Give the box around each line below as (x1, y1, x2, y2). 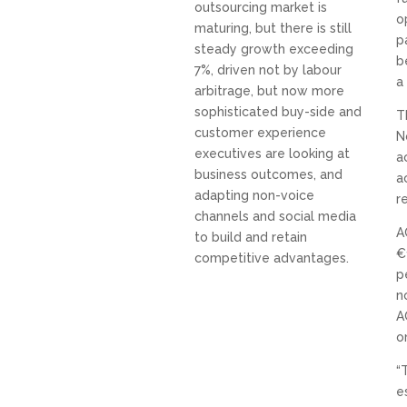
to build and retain (194, 229, 307, 244)
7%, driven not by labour (194, 62, 342, 77)
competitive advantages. (194, 250, 349, 265)
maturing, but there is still (194, 20, 352, 35)
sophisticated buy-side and (194, 104, 362, 119)
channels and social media (194, 208, 356, 223)
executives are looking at (194, 145, 350, 161)
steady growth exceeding (194, 41, 353, 56)
